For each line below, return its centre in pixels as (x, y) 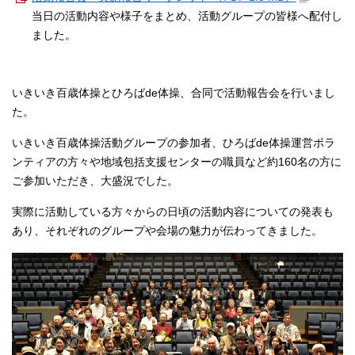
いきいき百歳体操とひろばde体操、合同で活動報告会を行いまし (174, 93)
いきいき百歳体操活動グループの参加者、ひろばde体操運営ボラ (174, 143)
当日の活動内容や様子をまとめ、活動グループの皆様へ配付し (187, 16)
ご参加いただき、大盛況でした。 (95, 181)
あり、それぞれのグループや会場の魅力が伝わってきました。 (167, 231)
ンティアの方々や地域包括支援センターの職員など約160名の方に (177, 162)
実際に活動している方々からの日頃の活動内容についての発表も (173, 212)
